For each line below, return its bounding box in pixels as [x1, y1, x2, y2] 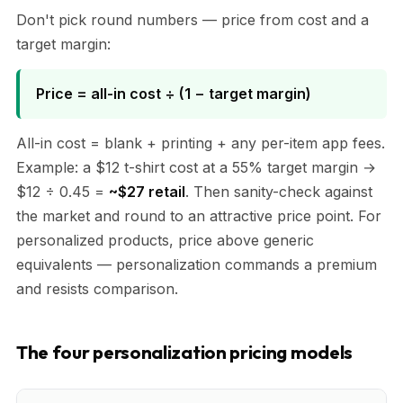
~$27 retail [109, 182, 185, 201]
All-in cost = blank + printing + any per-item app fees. [16, 133, 385, 152]
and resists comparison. [16, 279, 178, 298]
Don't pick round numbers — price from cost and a [16, 10, 369, 29]
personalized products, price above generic [16, 230, 314, 249]
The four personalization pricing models [16, 340, 354, 363]
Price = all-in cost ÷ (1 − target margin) [36, 84, 311, 103]
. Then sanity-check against [185, 182, 372, 201]
